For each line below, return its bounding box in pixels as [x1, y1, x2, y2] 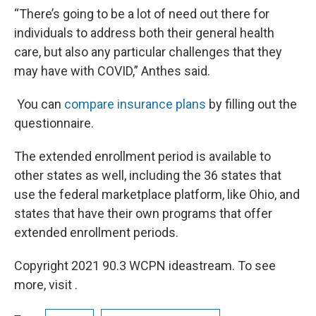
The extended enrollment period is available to [14, 149, 271, 164]
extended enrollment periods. [14, 225, 181, 241]
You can [14, 97, 64, 112]
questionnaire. [14, 116, 94, 131]
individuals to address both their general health [14, 25, 274, 41]
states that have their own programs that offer [14, 206, 272, 221]
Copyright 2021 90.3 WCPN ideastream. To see [14, 258, 276, 274]
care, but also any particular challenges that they [14, 44, 282, 60]
